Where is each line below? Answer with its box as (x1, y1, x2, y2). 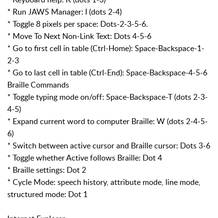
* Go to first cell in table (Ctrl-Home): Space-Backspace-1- (7, 43, 204, 54)
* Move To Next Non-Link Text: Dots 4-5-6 (7, 31, 151, 42)
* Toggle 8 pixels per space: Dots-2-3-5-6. (7, 18, 148, 30)
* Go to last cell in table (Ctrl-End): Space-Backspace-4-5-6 (7, 67, 207, 78)
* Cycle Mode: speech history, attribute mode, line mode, (7, 177, 200, 188)
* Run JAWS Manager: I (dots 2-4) (7, 6, 122, 18)
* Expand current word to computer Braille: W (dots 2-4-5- (7, 116, 208, 127)
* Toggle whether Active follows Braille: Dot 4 (7, 152, 162, 163)
